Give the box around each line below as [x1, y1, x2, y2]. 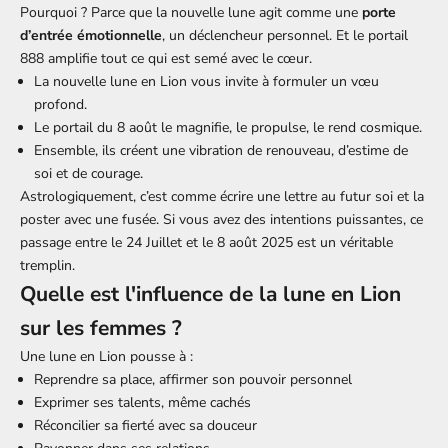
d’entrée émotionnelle [20, 25, 162, 45]
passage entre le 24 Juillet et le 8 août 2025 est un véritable [20, 232, 393, 252]
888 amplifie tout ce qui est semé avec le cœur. [20, 48, 312, 68]
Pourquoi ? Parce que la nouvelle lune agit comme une [20, 2, 362, 22]
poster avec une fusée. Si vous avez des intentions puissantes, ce [20, 209, 423, 229]
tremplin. [20, 255, 75, 275]
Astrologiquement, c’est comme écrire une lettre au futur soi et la [20, 186, 424, 206]
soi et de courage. [34, 163, 143, 183]
